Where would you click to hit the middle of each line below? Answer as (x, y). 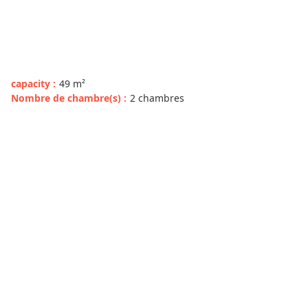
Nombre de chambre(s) (67, 98)
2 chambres (157, 98)
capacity (32, 84)
